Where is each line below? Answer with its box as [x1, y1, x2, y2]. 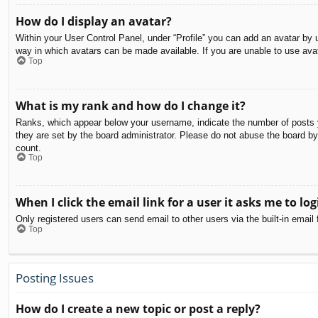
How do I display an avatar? [16, 13, 172, 30]
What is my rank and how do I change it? [16, 97, 246, 114]
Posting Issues [16, 269, 94, 286]
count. [16, 142, 41, 153]
